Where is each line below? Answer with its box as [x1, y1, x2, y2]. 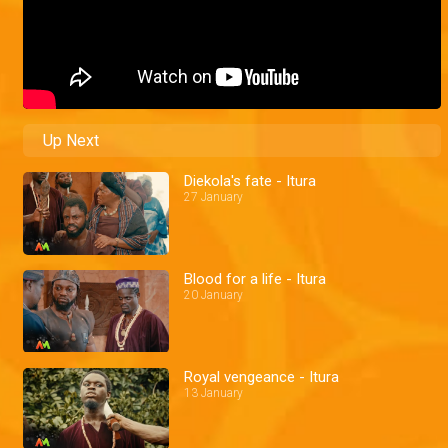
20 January [184, 287, 244, 302]
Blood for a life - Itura [184, 269, 327, 288]
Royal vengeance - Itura [184, 367, 340, 386]
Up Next [43, 131, 99, 151]
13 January [184, 385, 244, 400]
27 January [184, 190, 244, 205]
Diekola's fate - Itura [184, 172, 317, 191]
